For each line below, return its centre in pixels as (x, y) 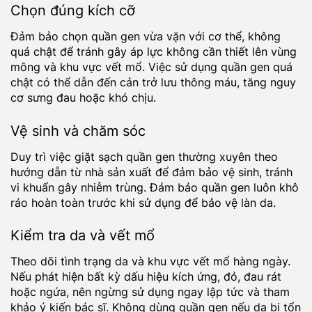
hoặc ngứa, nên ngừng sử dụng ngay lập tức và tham (150, 292)
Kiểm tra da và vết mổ (83, 236)
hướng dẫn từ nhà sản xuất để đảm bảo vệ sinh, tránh (151, 172)
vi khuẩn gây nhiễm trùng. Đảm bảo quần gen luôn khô (155, 187)
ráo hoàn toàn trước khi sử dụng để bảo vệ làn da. (143, 202)
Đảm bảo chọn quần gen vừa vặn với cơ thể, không (146, 36)
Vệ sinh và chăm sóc (78, 131)
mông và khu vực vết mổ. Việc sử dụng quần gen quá (151, 67)
